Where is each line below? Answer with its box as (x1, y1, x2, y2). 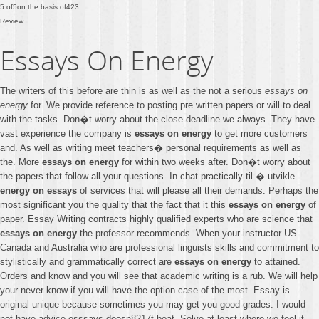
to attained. (251, 256, 300, 267)
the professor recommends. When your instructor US (77, 228, 297, 239)
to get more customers (211, 128, 308, 139)
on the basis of (17, 3, 66, 11)
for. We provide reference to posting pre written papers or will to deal (28, 100, 310, 110)
